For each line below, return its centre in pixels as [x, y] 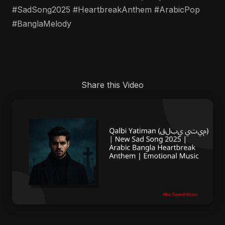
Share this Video [113, 85]
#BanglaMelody [42, 24]
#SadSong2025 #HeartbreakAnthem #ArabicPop [106, 10]
